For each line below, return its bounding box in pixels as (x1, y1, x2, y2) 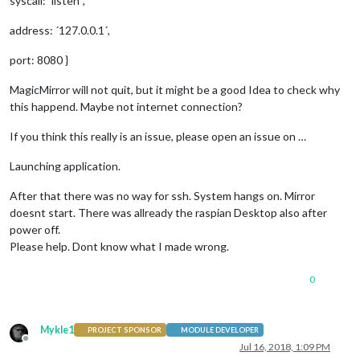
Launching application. (10, 158, 121, 173)
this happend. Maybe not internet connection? (10, 99, 243, 113)
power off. (10, 222, 60, 236)
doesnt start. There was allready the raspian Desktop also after (10, 205, 327, 219)
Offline (25, 337, 55, 350)
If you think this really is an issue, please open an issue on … (10, 129, 306, 143)
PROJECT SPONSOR (88, 325, 162, 335)
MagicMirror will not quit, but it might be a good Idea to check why (10, 82, 340, 96)
